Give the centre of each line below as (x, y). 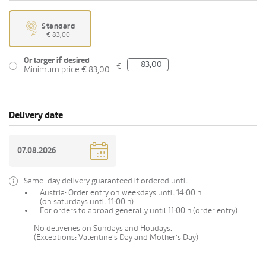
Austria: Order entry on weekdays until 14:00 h (121, 192)
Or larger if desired (57, 60)
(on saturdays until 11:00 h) (87, 201)
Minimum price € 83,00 (67, 69)
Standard (58, 26)
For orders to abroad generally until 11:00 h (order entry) (139, 210)
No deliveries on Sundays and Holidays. (103, 228)
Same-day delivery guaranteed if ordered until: (107, 180)
